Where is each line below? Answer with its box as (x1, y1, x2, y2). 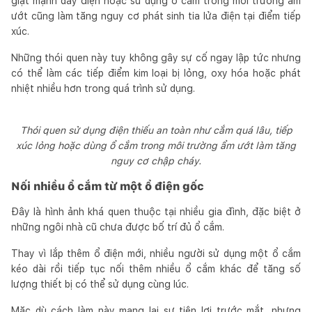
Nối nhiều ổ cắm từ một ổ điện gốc (11, 179, 204, 193)
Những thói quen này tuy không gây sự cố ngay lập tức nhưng (11, 52, 301, 63)
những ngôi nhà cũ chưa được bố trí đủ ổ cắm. (11, 221, 224, 233)
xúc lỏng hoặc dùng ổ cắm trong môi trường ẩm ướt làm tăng (16, 139, 296, 151)
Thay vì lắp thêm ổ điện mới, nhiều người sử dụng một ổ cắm (11, 247, 301, 259)
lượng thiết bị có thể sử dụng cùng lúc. (11, 278, 189, 290)
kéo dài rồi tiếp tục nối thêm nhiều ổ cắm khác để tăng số (11, 263, 301, 274)
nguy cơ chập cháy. (111, 155, 201, 166)
